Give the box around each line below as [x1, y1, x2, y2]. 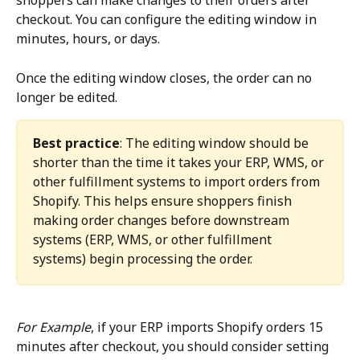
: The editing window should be [120, 133, 312, 152]
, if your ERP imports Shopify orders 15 [91, 318, 326, 337]
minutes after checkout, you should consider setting [16, 337, 332, 356]
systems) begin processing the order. [33, 249, 252, 268]
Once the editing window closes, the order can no [16, 68, 315, 87]
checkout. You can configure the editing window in [16, 10, 320, 29]
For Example [16, 318, 91, 337]
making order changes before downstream [33, 211, 292, 229]
